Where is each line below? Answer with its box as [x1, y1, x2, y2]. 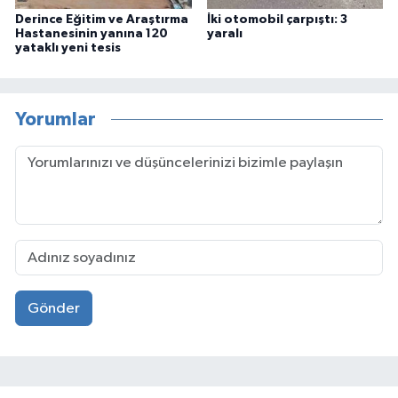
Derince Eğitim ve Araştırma [15, 13, 188, 27]
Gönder [27, 300, 80, 316]
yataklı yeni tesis [15, 42, 121, 55]
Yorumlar [15, 109, 96, 129]
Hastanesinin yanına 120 [15, 28, 168, 41]
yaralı [206, 28, 243, 41]
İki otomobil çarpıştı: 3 [206, 13, 347, 27]
